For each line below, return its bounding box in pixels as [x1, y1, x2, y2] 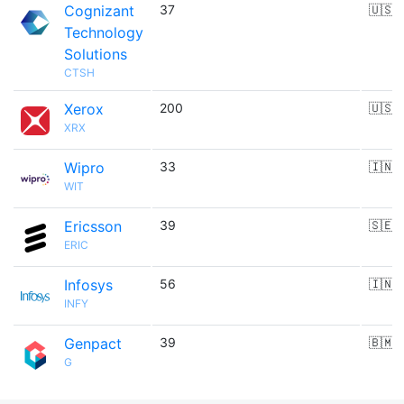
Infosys [64, 276, 113, 294]
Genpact [64, 335, 122, 353]
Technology [64, 23, 143, 41]
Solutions [64, 45, 127, 63]
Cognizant [64, 2, 134, 20]
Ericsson [64, 217, 122, 235]
